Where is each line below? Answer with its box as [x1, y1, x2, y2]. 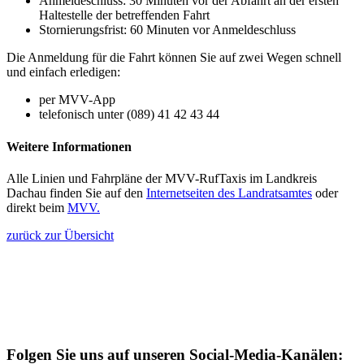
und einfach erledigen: [6, 65, 120, 80]
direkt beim [6, 200, 67, 214]
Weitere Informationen [6, 139, 132, 154]
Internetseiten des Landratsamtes [146, 185, 312, 200]
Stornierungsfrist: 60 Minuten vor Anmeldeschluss [39, 23, 296, 37]
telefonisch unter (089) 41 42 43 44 [39, 107, 219, 122]
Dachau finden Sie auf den [6, 185, 146, 200]
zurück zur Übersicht [6, 227, 114, 242]
